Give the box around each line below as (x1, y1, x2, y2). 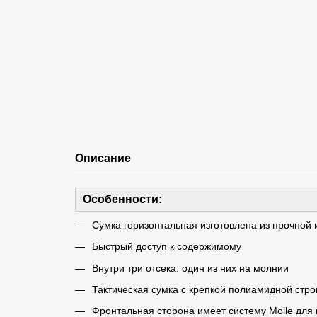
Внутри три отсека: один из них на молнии (91, 262, 289, 274)
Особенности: (82, 192, 162, 205)
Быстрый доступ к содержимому (91, 241, 241, 253)
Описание (74, 151, 131, 164)
